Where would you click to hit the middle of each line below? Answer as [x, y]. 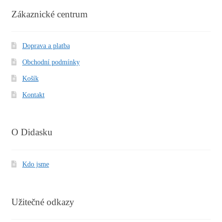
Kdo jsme [35, 165]
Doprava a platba [46, 46]
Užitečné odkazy [43, 202]
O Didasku [32, 132]
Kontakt [33, 95]
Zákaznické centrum [49, 14]
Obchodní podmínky [51, 62]
